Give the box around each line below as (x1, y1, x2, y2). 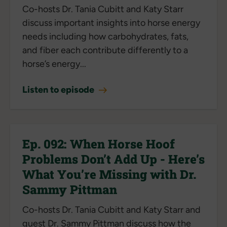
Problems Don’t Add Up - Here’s (22, 150, 205, 167)
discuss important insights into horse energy (22, 17, 200, 28)
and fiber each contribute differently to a (22, 44, 188, 56)
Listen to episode (22, 84, 96, 95)
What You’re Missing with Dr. (22, 166, 196, 182)
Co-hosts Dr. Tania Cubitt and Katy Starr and (22, 204, 201, 215)
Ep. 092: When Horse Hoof (22, 135, 175, 152)
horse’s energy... (22, 58, 86, 69)
